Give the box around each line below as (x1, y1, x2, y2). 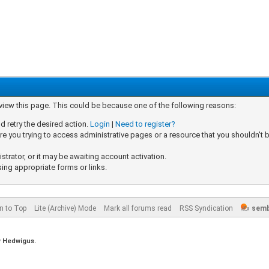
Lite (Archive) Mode (34, 204, 96, 213)
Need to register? (115, 119, 176, 128)
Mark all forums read (103, 204, 172, 213)
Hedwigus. (2, 237, 36, 245)
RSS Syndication (179, 204, 233, 213)
